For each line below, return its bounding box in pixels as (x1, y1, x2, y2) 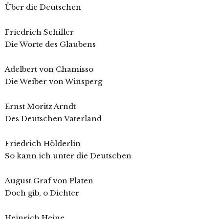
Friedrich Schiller (5, 27, 74, 37)
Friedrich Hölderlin (5, 139, 81, 149)
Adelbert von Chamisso (5, 65, 93, 74)
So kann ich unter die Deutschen (5, 151, 131, 161)
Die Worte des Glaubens (5, 40, 96, 49)
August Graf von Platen (5, 176, 93, 186)
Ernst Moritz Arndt (5, 102, 76, 111)
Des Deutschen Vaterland (5, 114, 102, 124)
